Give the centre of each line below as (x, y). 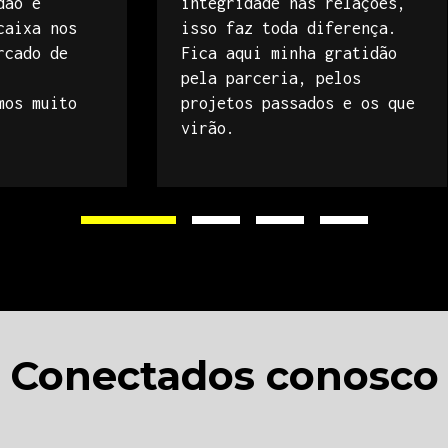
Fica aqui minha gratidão (289, 53)
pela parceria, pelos (271, 78)
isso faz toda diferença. (289, 28)
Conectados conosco (224, 375)
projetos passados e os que (298, 103)
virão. (208, 128)
